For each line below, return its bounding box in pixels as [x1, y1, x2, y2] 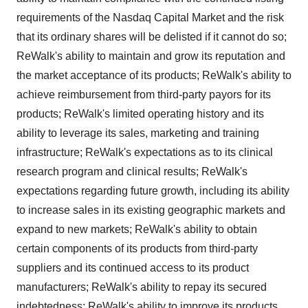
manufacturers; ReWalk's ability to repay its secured [16, 281, 267, 293]
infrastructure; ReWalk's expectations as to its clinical [16, 146, 273, 158]
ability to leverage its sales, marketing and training [16, 127, 259, 139]
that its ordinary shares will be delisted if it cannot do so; [16, 31, 287, 43]
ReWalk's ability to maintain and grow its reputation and [16, 50, 285, 62]
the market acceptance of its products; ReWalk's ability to [16, 69, 291, 81]
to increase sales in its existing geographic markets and [16, 204, 285, 216]
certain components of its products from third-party [16, 243, 258, 254]
